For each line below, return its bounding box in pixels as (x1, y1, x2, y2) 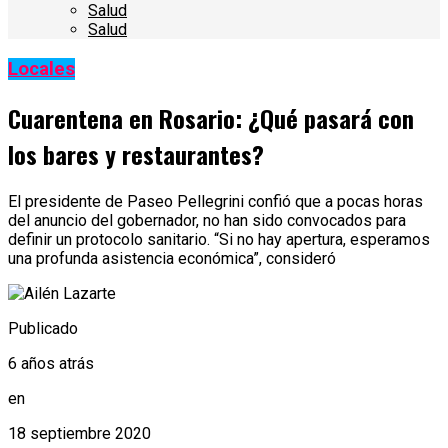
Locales (8, 58, 75, 81)
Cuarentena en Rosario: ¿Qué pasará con (8, 100, 414, 137)
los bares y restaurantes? (8, 136, 264, 173)
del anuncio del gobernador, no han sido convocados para (8, 210, 406, 230)
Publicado (8, 318, 78, 338)
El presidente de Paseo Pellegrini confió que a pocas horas (8, 191, 423, 211)
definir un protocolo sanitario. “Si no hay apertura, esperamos (8, 229, 430, 249)
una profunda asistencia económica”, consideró (8, 248, 336, 268)
